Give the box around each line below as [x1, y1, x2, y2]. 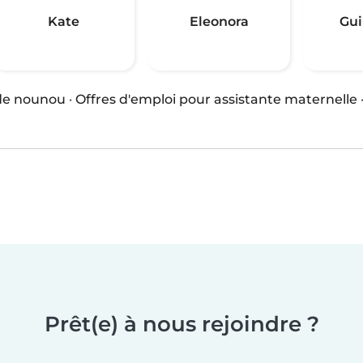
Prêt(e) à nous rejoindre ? [44, 310, 319, 336]
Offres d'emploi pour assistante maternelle [75, 91, 357, 107]
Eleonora [189, 13, 249, 29]
